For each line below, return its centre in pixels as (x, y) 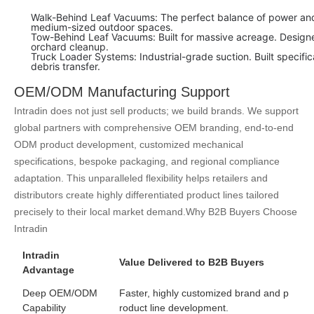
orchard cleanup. (70, 47)
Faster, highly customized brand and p (204, 293)
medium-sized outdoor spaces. (102, 27)
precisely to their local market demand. (100, 212)
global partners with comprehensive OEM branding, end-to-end (154, 128)
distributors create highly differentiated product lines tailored (146, 195)
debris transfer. (66, 67)
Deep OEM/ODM (60, 293)
